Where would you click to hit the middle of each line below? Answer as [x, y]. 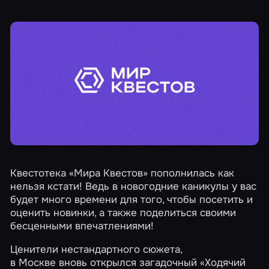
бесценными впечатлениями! [82, 226]
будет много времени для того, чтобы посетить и [132, 199]
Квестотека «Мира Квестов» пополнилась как [122, 173]
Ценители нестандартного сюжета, [96, 249]
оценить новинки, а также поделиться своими [123, 213]
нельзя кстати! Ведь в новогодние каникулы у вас [134, 186]
